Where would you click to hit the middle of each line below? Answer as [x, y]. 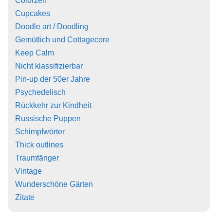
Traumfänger [37, 158]
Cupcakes [33, 13]
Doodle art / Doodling [52, 26]
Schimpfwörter [40, 131]
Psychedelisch [40, 92]
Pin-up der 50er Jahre [53, 79]
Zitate [25, 197]
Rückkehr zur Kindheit [53, 105]
